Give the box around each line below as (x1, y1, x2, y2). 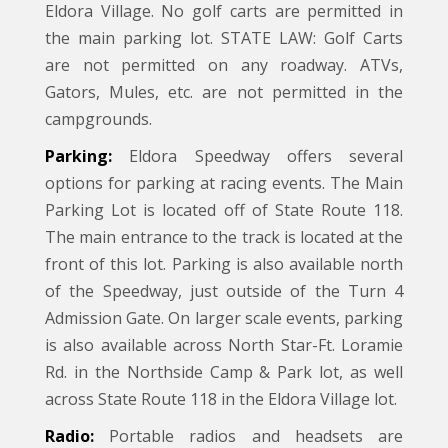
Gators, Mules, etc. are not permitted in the (45, 80, 403, 103)
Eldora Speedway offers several (112, 144, 403, 167)
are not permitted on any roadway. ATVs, (45, 53, 403, 76)
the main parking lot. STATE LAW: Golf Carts (45, 26, 403, 49)
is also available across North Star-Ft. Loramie (45, 333, 403, 356)
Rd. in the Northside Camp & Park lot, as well (45, 360, 403, 383)
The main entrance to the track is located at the (45, 225, 403, 248)
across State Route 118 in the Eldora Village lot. (45, 387, 397, 410)
